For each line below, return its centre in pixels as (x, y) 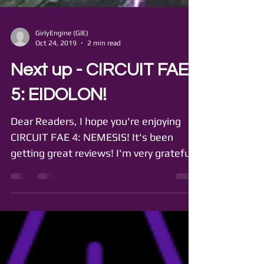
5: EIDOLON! (59, 121)
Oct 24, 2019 (56, 69)
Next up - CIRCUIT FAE (100, 96)
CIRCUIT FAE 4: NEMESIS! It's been (92, 163)
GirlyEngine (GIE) (62, 59)
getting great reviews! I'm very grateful (102, 179)
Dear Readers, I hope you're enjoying (96, 147)
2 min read (104, 69)
